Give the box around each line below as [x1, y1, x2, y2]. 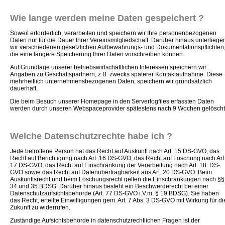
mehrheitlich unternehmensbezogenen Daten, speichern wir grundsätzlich [10, 77, 212, 85]
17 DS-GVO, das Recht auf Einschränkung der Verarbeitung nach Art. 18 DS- [10, 161, 220, 169]
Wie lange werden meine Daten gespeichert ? [10, 13, 204, 23]
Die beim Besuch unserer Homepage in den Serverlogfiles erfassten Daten [10, 97, 214, 105]
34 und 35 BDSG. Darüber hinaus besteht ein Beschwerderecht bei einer [10, 182, 210, 190]
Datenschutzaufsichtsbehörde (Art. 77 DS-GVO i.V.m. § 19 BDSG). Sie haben [10, 189, 219, 197]
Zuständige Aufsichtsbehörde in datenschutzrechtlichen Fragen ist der [10, 216, 200, 224]
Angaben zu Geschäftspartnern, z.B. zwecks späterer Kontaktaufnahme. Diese [10, 70, 222, 78]
